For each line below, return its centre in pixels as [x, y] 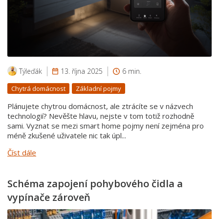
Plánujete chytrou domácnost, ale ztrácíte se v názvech [100, 106]
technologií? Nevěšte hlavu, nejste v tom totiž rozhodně [101, 116]
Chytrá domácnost [38, 89]
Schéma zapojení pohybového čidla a [95, 184]
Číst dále [22, 153]
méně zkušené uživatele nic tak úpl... [67, 136]
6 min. [132, 71]
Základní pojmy [99, 89]
